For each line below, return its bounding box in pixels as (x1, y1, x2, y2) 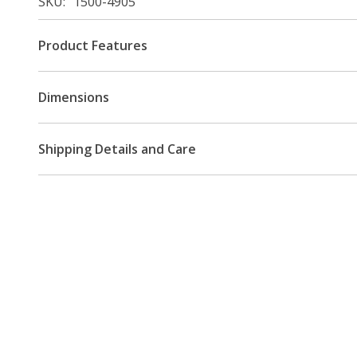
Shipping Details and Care (38, 139, 196, 158)
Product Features (38, 36, 147, 54)
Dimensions (38, 88, 109, 106)
